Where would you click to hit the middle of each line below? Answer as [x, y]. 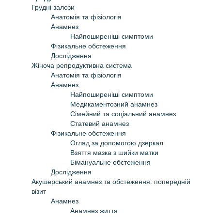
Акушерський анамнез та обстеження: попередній [111, 181]
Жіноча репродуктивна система [82, 65]
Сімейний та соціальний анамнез [123, 114]
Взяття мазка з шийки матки [114, 152]
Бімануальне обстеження [110, 162]
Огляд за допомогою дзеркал [117, 143]
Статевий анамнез [100, 123]
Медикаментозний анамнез [114, 104]
